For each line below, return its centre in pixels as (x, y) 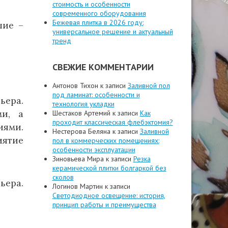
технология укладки (83, 104)
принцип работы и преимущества (104, 205)
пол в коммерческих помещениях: (106, 140)
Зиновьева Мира (78, 159)
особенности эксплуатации (94, 150)
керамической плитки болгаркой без (109, 168)
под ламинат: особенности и (96, 95)
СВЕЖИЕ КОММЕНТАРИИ (103, 67)
